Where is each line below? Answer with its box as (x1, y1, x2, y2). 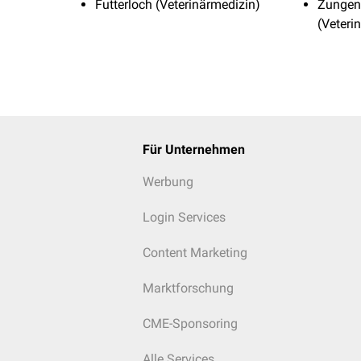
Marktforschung (142, 280, 234, 296)
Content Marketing (142, 245, 247, 260)
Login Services (142, 210, 226, 225)
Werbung (142, 174, 193, 189)
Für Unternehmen (142, 142, 245, 157)
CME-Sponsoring (142, 316, 238, 331)
